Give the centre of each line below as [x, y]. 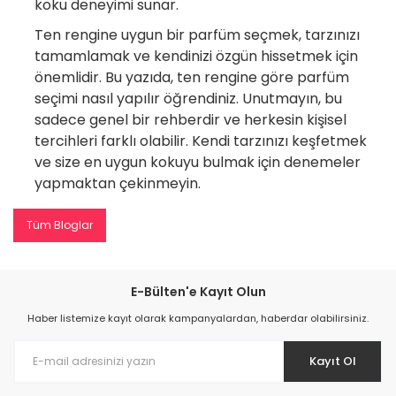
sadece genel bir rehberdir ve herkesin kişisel [190, 119]
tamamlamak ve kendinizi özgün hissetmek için [196, 56]
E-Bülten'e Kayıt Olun [198, 291]
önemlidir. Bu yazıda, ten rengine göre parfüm [192, 77]
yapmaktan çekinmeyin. [118, 183]
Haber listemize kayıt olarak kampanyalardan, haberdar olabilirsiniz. [198, 318]
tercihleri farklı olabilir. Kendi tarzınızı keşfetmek [201, 141]
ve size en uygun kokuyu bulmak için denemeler [198, 162]
